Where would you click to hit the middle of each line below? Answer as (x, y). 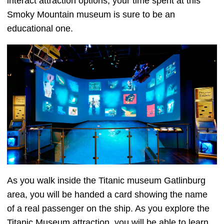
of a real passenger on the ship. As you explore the (108, 209)
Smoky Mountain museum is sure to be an (91, 14)
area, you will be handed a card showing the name (107, 195)
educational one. (40, 28)
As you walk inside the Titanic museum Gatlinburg (106, 181)
